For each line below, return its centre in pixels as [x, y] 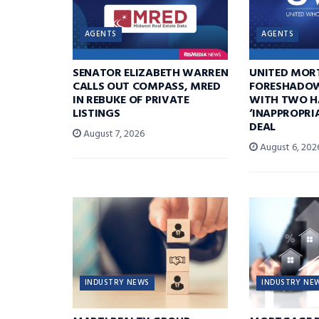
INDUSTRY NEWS [117, 283]
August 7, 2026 [113, 135]
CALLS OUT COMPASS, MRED [147, 87]
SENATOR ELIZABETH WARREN [151, 74]
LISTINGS [96, 114]
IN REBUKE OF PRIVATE [131, 101]
